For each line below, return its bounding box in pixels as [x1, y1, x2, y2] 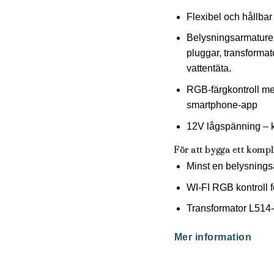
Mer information [174, 231, 251, 242]
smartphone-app [186, 100, 257, 111]
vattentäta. [186, 63, 231, 74]
